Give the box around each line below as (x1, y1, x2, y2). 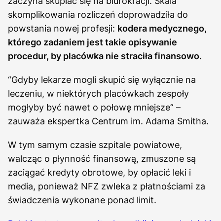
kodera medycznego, (117, 23, 207, 34)
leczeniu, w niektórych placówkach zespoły (8, 88, 189, 99)
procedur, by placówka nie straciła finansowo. (8, 50, 202, 61)
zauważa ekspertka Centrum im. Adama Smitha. (8, 115, 209, 126)
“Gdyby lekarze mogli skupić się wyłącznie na (8, 74, 196, 85)
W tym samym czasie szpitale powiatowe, (8, 139, 182, 150)
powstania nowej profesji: (8, 23, 117, 34)
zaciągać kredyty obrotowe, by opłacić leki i (8, 167, 191, 178)
